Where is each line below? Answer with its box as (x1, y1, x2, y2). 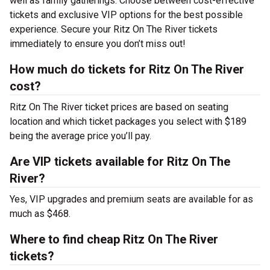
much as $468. (10, 208, 71, 219)
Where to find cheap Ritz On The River (10, 232, 218, 246)
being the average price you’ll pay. (10, 130, 151, 142)
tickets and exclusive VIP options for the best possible (10, 9, 243, 20)
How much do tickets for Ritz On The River (10, 62, 244, 77)
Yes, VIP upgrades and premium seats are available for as (10, 193, 253, 205)
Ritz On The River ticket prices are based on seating (10, 101, 228, 113)
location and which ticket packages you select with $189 (10, 116, 246, 127)
